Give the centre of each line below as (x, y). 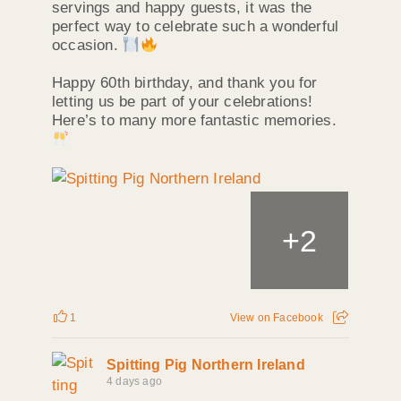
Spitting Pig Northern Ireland (206, 364)
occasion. (87, 46)
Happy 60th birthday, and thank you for (185, 83)
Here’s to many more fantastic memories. (194, 121)
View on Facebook (276, 317)
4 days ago (134, 381)
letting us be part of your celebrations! (182, 102)
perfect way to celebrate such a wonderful (196, 27)
